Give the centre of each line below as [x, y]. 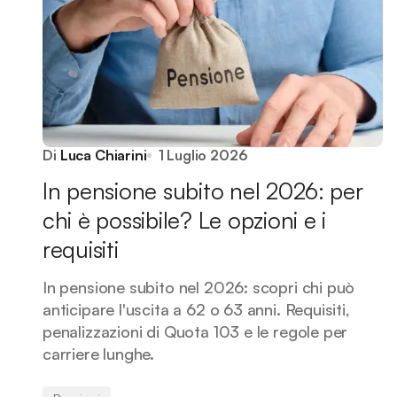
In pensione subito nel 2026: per [203, 191]
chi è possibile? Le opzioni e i [184, 220]
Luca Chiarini [103, 155]
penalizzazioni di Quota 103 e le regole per [195, 331]
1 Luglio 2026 [203, 155]
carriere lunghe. [99, 354]
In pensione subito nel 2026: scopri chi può [199, 287]
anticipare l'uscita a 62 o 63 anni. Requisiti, [196, 309]
